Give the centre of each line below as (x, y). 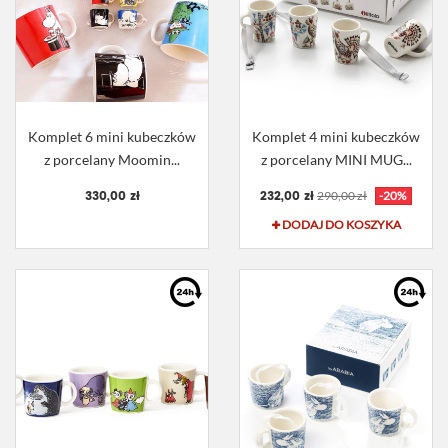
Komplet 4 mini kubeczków (336, 137)
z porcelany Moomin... (112, 160)
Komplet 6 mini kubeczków (112, 137)
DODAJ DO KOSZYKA (341, 225)
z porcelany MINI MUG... (336, 160)
